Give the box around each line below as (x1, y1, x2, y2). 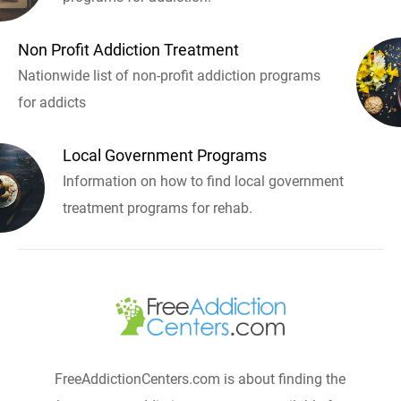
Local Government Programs (63, 146, 267, 165)
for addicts (18, 94, 86, 111)
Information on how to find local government (63, 173, 344, 190)
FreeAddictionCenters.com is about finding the (55, 371, 346, 388)
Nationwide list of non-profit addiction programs (18, 67, 320, 84)
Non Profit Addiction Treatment (18, 40, 239, 59)
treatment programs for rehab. (63, 200, 252, 217)
